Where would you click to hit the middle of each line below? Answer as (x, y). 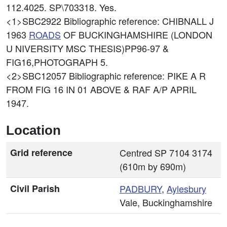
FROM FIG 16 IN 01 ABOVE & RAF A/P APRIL (101, 89)
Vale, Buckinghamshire (166, 202)
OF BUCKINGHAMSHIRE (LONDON (137, 34)
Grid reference (41, 153)
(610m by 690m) (153, 166)
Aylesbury (186, 188)
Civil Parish (35, 188)
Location (33, 130)
